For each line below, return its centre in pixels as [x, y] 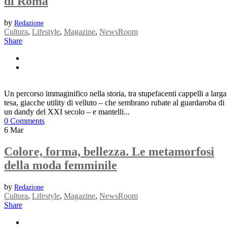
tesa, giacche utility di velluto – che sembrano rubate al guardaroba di [114, 103]
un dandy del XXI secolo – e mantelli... [67, 112]
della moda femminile [61, 165]
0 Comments [24, 121]
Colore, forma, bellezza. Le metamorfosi [109, 152]
